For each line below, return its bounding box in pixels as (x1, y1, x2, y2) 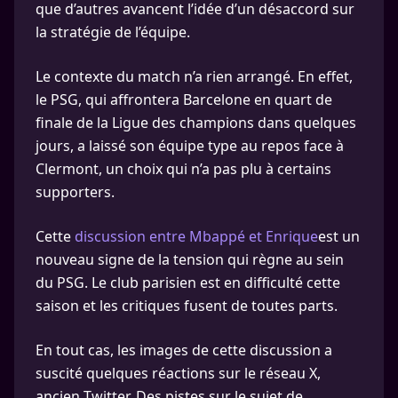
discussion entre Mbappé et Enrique (75, 227, 318, 246)
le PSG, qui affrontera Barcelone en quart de (36, 90, 332, 109)
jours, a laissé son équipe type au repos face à (36, 136, 344, 155)
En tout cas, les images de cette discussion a (36, 340, 332, 360)
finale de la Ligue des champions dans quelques (36, 113, 356, 132)
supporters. (36, 182, 115, 202)
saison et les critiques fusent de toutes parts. (36, 296, 338, 315)
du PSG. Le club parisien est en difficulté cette (36, 273, 340, 292)
